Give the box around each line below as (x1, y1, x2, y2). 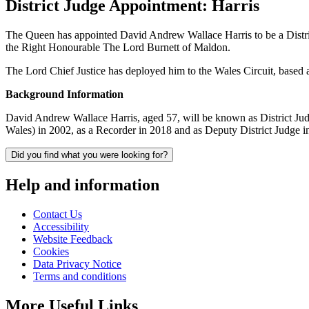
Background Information (6, 88, 123, 100)
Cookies (33, 245, 69, 257)
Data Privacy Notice (33, 257, 121, 270)
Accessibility (33, 220, 89, 232)
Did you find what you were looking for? (11, 149, 168, 160)
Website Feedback (33, 232, 112, 245)
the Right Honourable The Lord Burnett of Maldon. (6, 41, 230, 53)
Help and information (6, 175, 159, 194)
